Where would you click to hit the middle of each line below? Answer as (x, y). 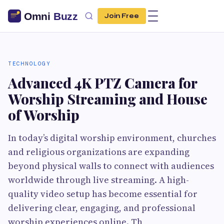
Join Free (122, 16)
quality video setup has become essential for (103, 194)
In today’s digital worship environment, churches (112, 138)
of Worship (44, 115)
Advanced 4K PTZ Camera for (102, 83)
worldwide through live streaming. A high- (98, 180)
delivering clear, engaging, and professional (102, 208)
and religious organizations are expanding (99, 152)
